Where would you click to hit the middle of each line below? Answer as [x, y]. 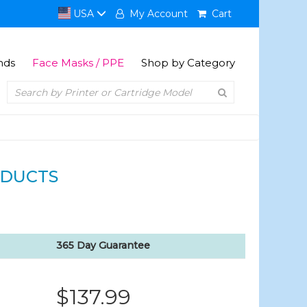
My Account [156, 14]
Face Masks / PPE [78, 63]
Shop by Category [188, 63]
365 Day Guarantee [103, 245]
